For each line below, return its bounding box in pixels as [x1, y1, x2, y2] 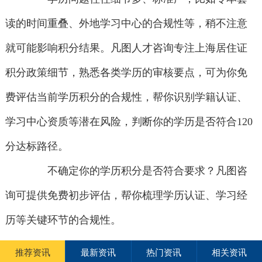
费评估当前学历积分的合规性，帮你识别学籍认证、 [5, 91, 247, 104]
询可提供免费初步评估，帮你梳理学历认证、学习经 [5, 189, 247, 202]
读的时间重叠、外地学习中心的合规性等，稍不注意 [5, 18, 247, 30]
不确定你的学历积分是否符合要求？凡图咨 [26, 165, 248, 177]
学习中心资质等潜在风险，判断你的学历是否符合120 [5, 116, 253, 128]
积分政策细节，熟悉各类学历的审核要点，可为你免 [5, 67, 247, 79]
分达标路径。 [5, 140, 68, 153]
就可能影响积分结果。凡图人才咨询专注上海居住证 [5, 42, 247, 54]
